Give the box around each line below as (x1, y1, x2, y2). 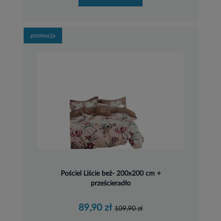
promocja (31, 33, 55, 39)
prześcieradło (90, 180, 131, 187)
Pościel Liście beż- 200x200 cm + (60, 170, 161, 177)
